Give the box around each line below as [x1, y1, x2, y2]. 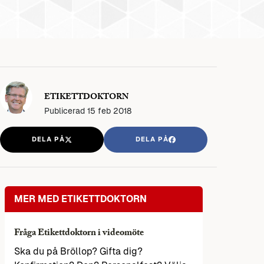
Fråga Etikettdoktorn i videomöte [14, 226, 144, 242]
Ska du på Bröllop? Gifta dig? [14, 246, 143, 258]
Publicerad [44, 105, 87, 115]
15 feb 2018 [87, 105, 131, 115]
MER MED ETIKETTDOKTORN [14, 193, 147, 205]
